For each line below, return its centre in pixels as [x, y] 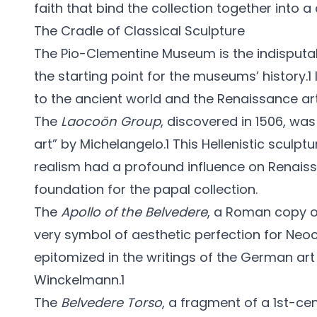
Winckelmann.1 [79, 280]
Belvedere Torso [111, 302]
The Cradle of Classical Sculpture [139, 31]
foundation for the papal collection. [146, 189]
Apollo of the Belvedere [134, 212]
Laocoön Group [111, 121]
